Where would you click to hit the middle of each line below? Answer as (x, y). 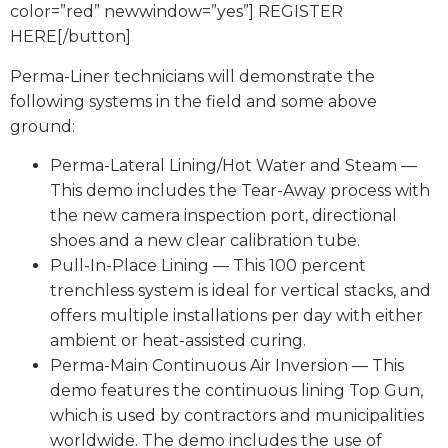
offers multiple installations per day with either (236, 316)
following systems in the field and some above (193, 101)
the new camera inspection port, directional (223, 216)
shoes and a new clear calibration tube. (205, 241)
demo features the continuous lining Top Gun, (236, 391)
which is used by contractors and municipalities (237, 416)
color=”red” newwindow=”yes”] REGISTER (176, 12)
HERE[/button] (70, 37)
